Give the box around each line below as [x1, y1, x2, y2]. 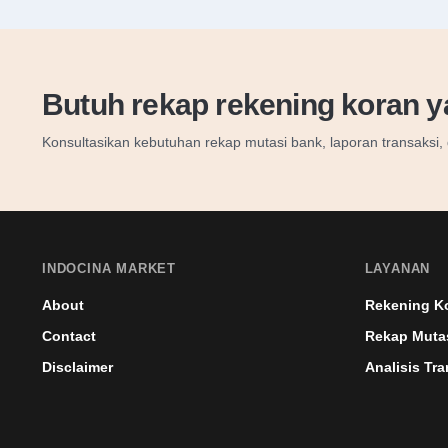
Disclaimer [42, 359, 113, 375]
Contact [42, 328, 96, 344]
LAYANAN [364, 261, 431, 276]
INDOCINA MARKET [42, 261, 176, 276]
